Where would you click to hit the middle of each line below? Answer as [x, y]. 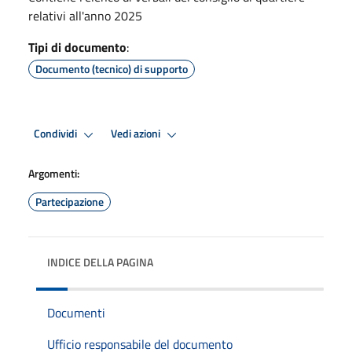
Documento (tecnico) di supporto [112, 68]
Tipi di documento [77, 47]
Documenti [76, 312]
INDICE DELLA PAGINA [100, 262]
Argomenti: [54, 173]
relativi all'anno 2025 [85, 15]
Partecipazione [70, 201]
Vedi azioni [137, 134]
